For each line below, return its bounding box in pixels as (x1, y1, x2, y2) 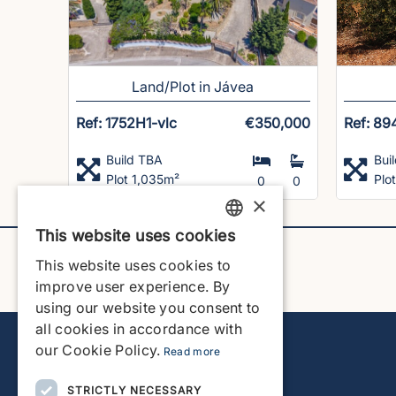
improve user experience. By (35, 278, 231, 295)
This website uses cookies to (35, 256, 232, 274)
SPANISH (209, 301, 269, 318)
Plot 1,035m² (106, 171, 180, 187)
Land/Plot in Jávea (132, 77, 255, 95)
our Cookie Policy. (35, 341, 161, 359)
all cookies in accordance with (35, 320, 243, 338)
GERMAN (209, 334, 270, 352)
